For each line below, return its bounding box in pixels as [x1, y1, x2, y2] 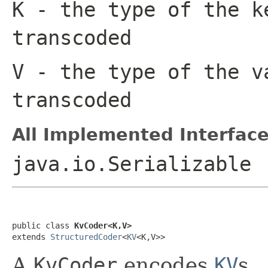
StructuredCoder [50, 232, 122, 242]
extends [12, 232, 50, 242]
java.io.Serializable [12, 151, 251, 176]
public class [12, 220, 74, 230]
